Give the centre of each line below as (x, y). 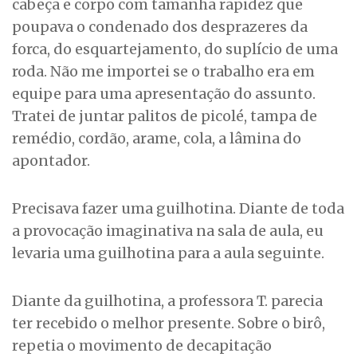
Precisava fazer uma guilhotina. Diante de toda (178, 208)
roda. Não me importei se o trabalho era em (163, 71)
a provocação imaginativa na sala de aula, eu (168, 231)
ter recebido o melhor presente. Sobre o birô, (169, 323)
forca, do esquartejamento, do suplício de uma (175, 49)
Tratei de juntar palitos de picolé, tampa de (165, 116)
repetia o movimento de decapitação (142, 345)
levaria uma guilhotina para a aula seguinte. (168, 253)
